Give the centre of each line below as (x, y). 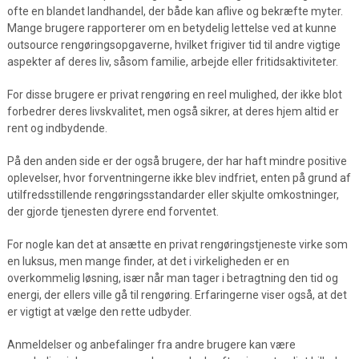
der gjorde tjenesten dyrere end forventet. (113, 212)
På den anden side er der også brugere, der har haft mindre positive (177, 161)
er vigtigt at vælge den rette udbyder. (99, 312)
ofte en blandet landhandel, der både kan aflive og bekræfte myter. (175, 11)
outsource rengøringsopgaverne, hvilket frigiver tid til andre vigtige (173, 45)
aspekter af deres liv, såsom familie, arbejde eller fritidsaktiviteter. (172, 62)
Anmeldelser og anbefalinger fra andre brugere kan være (151, 345)
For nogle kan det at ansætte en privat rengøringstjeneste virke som (177, 244)
